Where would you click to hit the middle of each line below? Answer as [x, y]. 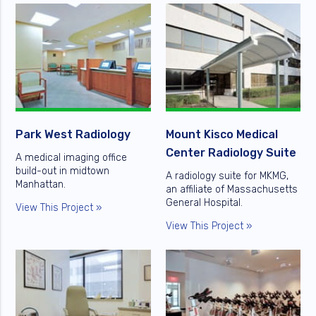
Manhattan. [41, 185]
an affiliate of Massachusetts [231, 190]
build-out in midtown [63, 171]
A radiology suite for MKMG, [227, 176]
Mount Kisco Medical [221, 135]
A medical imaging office [72, 158]
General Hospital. [204, 203]
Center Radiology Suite [231, 153]
